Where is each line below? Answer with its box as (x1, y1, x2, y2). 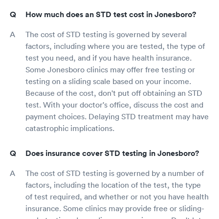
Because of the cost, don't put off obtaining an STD (25, 88, 202, 98)
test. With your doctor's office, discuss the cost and (25, 99, 203, 109)
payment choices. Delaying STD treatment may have (25, 111, 209, 121)
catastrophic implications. (25, 123, 114, 133)
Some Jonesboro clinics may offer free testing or (25, 64, 195, 74)
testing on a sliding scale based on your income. (25, 76, 191, 86)
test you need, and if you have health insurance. (25, 52, 192, 63)
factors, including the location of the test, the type (25, 179, 201, 190)
